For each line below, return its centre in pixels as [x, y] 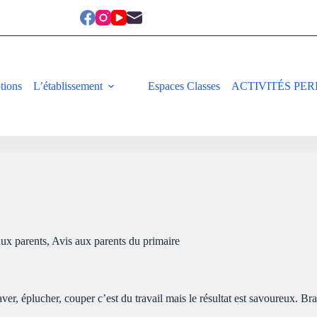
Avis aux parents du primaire [116, 241]
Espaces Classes [184, 86]
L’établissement [68, 86]
